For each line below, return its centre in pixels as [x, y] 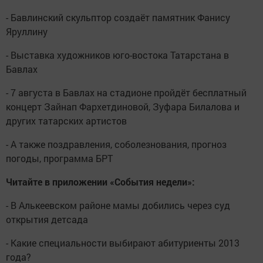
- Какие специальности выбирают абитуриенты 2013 [123, 243]
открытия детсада [47, 219]
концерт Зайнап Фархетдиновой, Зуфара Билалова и [123, 107]
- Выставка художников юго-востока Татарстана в [117, 55]
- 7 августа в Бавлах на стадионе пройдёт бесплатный [126, 92]
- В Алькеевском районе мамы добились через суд [118, 205]
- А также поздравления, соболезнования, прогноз [116, 144]
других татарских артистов [66, 121]
